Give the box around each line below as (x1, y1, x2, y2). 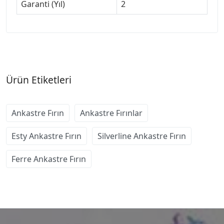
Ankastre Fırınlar (80, 107, 142, 118)
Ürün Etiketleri (6, 72, 71, 86)
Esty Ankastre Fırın (11, 130, 81, 141)
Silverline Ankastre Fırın (97, 130, 186, 141)
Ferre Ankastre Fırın (11, 153, 86, 164)
